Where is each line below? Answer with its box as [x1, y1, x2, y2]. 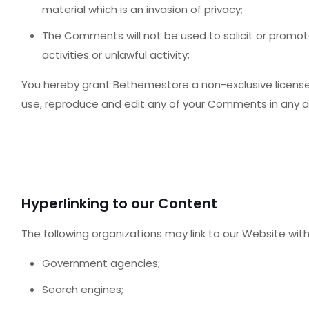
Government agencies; [41, 256, 160, 270]
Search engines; [41, 282, 123, 297]
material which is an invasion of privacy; [41, 2, 243, 17]
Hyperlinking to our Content [21, 194, 217, 213]
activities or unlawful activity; [41, 48, 190, 62]
